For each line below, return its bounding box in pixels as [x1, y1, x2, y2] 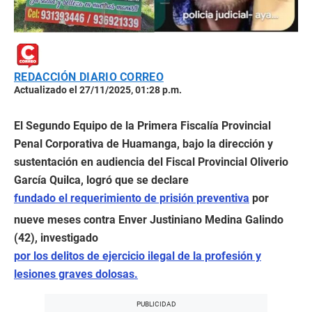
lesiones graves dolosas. [14, 267, 138, 281]
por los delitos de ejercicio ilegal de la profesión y [14, 249, 261, 263]
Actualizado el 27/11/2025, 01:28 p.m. [14, 84, 182, 95]
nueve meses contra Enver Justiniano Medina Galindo [14, 213, 283, 226]
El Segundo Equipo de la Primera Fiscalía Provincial [14, 119, 271, 132]
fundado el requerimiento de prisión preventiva [14, 192, 249, 205]
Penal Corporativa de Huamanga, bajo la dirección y [14, 137, 273, 150]
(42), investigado [14, 231, 98, 244]
